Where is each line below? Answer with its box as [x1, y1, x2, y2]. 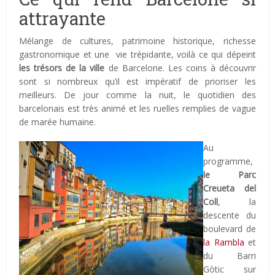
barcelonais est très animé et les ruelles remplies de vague [19, 103, 256, 115]
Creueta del [203, 182, 256, 195]
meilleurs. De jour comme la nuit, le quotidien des [19, 89, 256, 101]
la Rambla [203, 236, 244, 249]
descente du [203, 209, 256, 222]
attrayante [19, 7, 106, 31]
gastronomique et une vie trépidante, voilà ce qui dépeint [19, 48, 256, 61]
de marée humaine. [19, 116, 96, 128]
